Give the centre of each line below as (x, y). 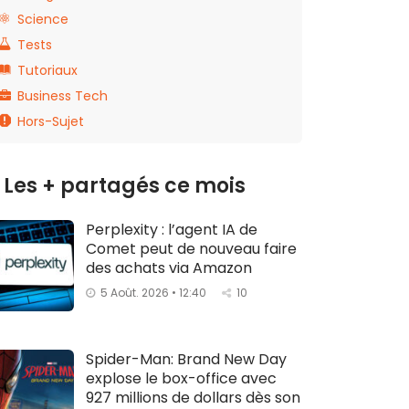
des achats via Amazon (169, 267)
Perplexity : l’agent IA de (172, 229)
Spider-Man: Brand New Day (186, 359)
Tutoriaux (47, 70)
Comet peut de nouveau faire (191, 248)
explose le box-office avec (181, 378)
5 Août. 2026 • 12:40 (153, 292)
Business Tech (63, 95)
